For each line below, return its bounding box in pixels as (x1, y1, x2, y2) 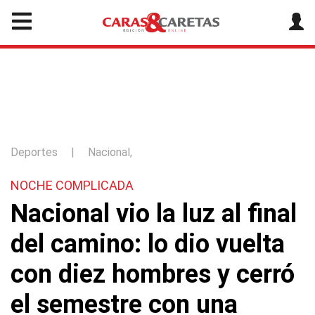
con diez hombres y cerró (11, 259, 295, 289)
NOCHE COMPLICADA (11, 178, 134, 193)
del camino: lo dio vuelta (11, 229, 285, 259)
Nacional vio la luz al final (11, 199, 297, 229)
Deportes (11, 146, 58, 159)
